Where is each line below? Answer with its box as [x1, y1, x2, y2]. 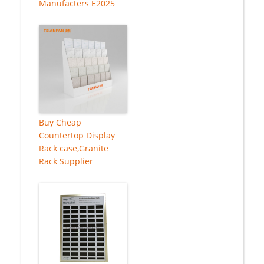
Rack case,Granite [39, 143, 108, 154]
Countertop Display [39, 130, 115, 141]
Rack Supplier [39, 156, 93, 167]
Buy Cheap [39, 117, 81, 128]
